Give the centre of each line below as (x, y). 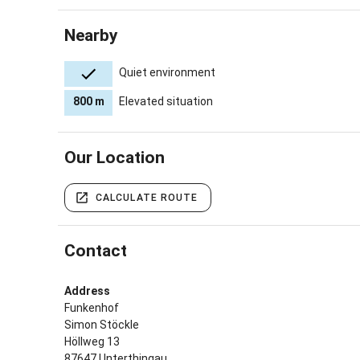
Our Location (115, 157)
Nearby (91, 35)
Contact (96, 250)
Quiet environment (167, 72)
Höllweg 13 (92, 341)
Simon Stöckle (102, 324)
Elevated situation (166, 101)
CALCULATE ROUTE (147, 197)
